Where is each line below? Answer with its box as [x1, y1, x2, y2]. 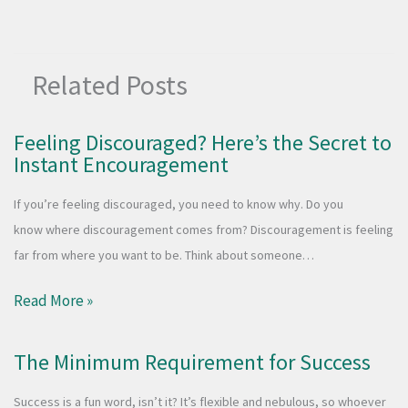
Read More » [14, 291, 93, 311]
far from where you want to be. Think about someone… [14, 246, 314, 263]
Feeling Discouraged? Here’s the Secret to [14, 127, 392, 157]
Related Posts [32, 66, 188, 102]
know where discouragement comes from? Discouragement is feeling [14, 220, 393, 238]
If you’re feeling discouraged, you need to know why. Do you [14, 195, 343, 212]
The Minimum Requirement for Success [14, 348, 371, 377]
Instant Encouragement [14, 149, 229, 178]
